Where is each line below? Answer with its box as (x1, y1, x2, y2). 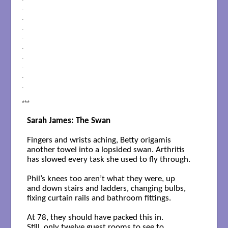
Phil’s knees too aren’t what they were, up (26, 174, 177, 183)
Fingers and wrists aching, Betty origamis (26, 135, 171, 145)
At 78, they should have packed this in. (26, 213, 163, 222)
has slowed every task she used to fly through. (26, 155, 190, 164)
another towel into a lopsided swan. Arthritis (26, 145, 185, 154)
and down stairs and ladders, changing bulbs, (26, 184, 188, 193)
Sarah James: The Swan (26, 116, 110, 125)
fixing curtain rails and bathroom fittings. (26, 193, 171, 203)
